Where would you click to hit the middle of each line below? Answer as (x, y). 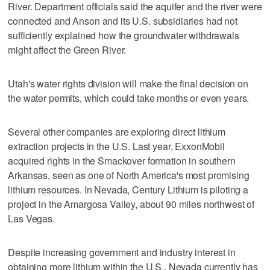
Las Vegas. (31, 218)
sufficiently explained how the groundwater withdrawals (124, 35)
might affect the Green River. (67, 49)
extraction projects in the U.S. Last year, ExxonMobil (116, 146)
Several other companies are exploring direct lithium (117, 131)
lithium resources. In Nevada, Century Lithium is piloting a (128, 189)
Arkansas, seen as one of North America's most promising (129, 175)
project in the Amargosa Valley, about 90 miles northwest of (131, 204)
